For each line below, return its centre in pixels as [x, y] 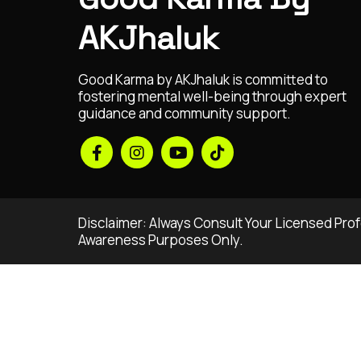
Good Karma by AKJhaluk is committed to [203, 79]
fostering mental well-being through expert [212, 96]
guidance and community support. [185, 113]
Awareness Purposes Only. [161, 240]
